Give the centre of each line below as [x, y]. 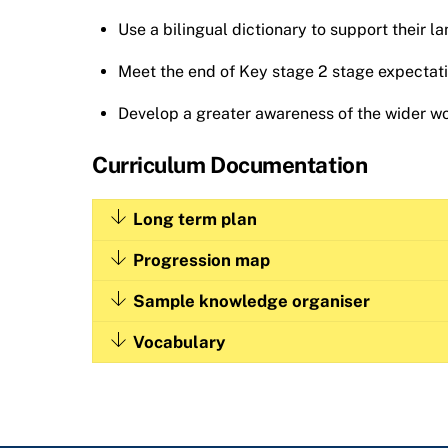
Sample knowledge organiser [252, 300]
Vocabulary [179, 341]
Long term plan [195, 219]
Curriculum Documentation [230, 164]
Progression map [202, 259]
